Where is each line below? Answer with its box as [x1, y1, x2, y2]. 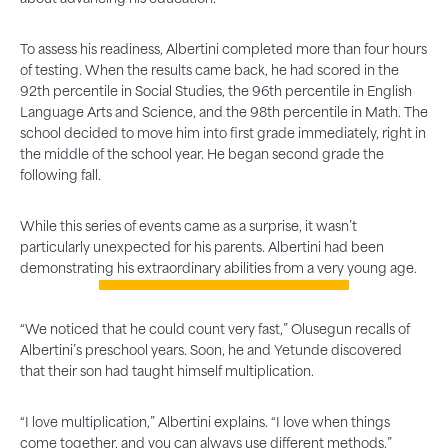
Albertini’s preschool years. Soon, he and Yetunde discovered [20, 344, 402, 358]
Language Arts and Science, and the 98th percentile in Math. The [20, 106, 428, 120]
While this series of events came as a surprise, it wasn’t [20, 220, 357, 234]
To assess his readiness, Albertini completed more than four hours [20, 43, 427, 57]
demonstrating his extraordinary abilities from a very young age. [20, 262, 417, 276]
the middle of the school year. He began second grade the [20, 148, 384, 162]
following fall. [20, 169, 101, 183]
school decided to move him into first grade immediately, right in [20, 127, 426, 141]
